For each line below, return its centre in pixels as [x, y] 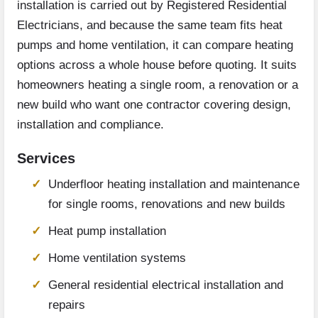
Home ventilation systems [117, 258]
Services [46, 159]
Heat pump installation [107, 231]
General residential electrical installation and [166, 285]
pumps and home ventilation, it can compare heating [155, 45]
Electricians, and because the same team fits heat [150, 26]
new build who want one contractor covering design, [154, 105]
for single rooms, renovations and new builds [167, 204]
